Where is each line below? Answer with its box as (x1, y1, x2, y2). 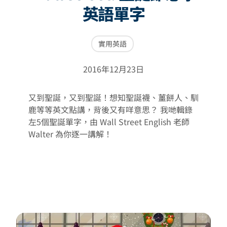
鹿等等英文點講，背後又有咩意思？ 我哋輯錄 (28, 103, 193, 116)
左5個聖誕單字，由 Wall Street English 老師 (28, 116, 190, 128)
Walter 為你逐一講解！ (28, 128, 112, 140)
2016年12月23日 (83, 63, 144, 75)
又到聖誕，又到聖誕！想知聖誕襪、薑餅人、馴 (28, 91, 199, 103)
